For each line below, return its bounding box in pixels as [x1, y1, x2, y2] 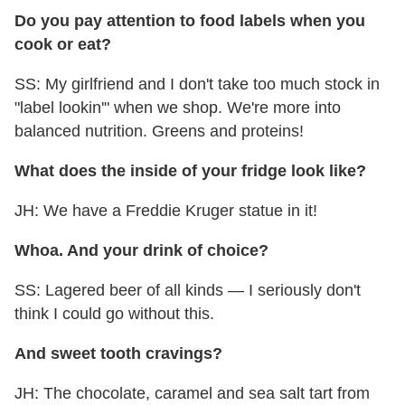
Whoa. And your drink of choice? [14, 241, 268, 260]
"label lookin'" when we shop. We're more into [14, 99, 341, 118]
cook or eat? [14, 35, 111, 54]
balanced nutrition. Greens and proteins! [14, 122, 304, 141]
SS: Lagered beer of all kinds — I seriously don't [14, 281, 361, 300]
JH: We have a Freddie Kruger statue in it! [14, 202, 317, 221]
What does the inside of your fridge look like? [14, 162, 366, 181]
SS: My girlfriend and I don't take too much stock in [14, 75, 380, 94]
